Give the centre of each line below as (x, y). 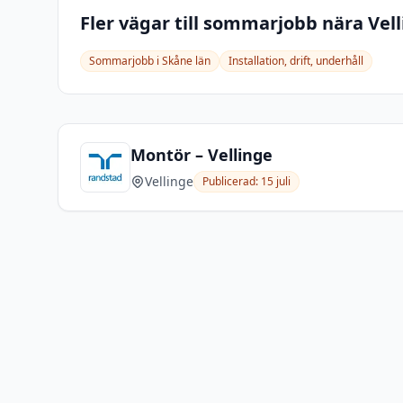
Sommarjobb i (125, 61)
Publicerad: (232, 181)
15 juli (276, 181)
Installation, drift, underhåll (296, 61)
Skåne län (186, 61)
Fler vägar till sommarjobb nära (224, 23)
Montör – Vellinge (201, 155)
